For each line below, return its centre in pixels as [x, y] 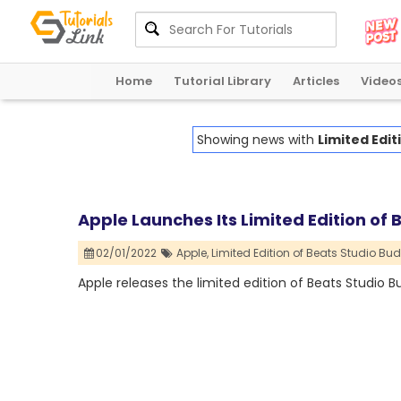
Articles [316, 81]
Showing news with [257, 140]
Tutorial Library [222, 81]
